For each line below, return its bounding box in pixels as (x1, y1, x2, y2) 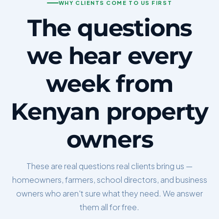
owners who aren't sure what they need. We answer (16, 188, 203, 198)
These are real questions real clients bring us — (26, 160, 193, 171)
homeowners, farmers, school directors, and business (12, 174, 207, 185)
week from (46, 69, 173, 98)
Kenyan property (11, 97, 208, 126)
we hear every (27, 41, 192, 70)
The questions (27, 13, 192, 42)
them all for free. (80, 201, 139, 212)
